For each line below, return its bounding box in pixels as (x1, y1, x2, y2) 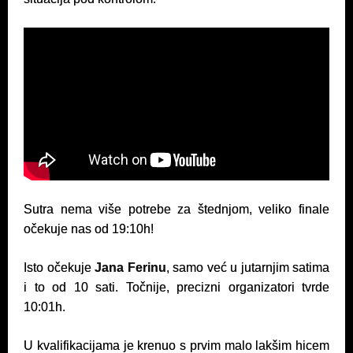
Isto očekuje (24, 261, 95, 274)
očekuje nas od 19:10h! (24, 222, 154, 236)
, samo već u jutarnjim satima (165, 261, 329, 274)
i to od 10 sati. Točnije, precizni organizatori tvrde (24, 281, 329, 294)
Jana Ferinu (95, 261, 166, 274)
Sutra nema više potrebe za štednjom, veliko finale (24, 203, 329, 216)
